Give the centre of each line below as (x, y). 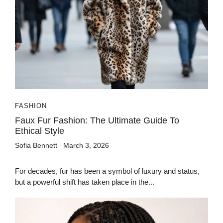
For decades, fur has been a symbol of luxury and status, (107, 171)
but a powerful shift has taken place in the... (85, 182)
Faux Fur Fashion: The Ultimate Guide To (97, 120)
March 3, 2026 (86, 145)
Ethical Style (40, 131)
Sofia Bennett (36, 145)
